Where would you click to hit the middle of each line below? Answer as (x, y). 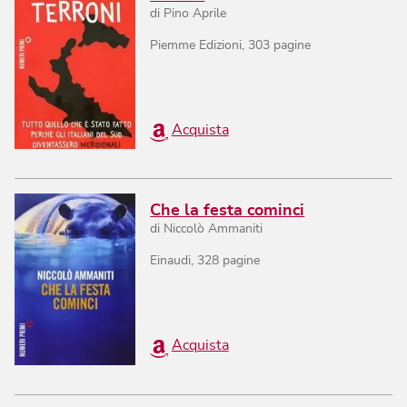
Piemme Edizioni (196, 46)
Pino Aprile (195, 14)
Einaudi (171, 261)
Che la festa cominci (228, 211)
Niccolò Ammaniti (213, 229)
